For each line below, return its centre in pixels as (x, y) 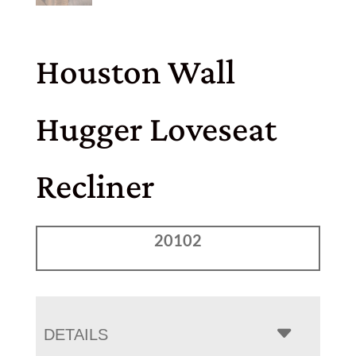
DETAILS (75, 335)
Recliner (95, 186)
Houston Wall (135, 71)
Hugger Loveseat (156, 128)
